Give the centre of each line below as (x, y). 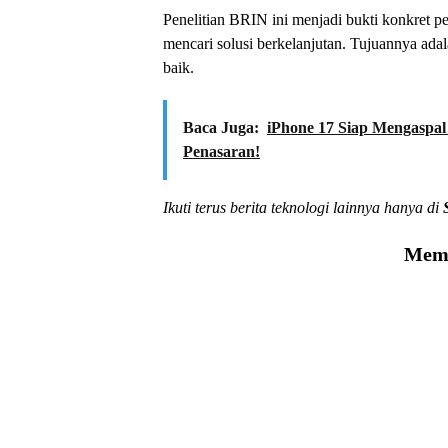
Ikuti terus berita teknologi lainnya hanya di (303, 207)
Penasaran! (221, 151)
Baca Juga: (221, 127)
